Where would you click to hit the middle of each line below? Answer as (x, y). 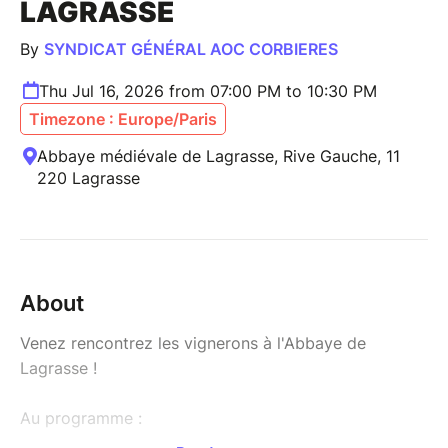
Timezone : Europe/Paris (123, 118)
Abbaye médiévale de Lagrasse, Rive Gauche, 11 (218, 155)
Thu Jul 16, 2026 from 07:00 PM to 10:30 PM (208, 90)
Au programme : (83, 417)
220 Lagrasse (88, 177)
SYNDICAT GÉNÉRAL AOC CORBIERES (191, 48)
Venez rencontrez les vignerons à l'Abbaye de (193, 342)
